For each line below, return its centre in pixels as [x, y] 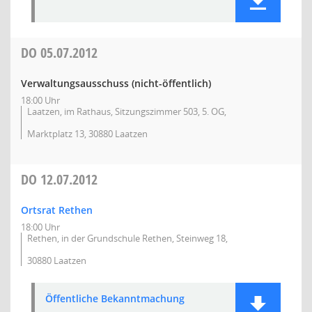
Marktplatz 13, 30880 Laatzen [87, 134]
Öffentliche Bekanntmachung [115, 298]
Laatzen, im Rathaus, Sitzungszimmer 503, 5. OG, [127, 111]
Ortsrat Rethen [57, 210]
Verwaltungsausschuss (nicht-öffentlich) [116, 83]
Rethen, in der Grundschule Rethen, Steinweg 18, [127, 238]
